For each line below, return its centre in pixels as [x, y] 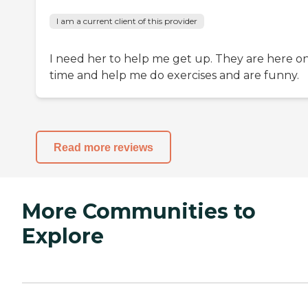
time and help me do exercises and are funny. [174, 76]
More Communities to [139, 212]
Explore [63, 236]
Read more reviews [103, 147]
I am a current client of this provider [127, 21]
